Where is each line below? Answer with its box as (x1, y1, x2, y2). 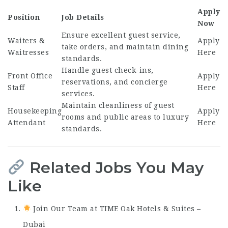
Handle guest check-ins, (62, 66, 154, 74)
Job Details (62, 13, 104, 21)
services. (62, 89, 95, 98)
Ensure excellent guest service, (62, 31, 181, 39)
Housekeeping (8, 106, 62, 115)
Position (8, 13, 40, 21)
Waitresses (8, 48, 49, 56)
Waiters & (8, 36, 45, 45)
